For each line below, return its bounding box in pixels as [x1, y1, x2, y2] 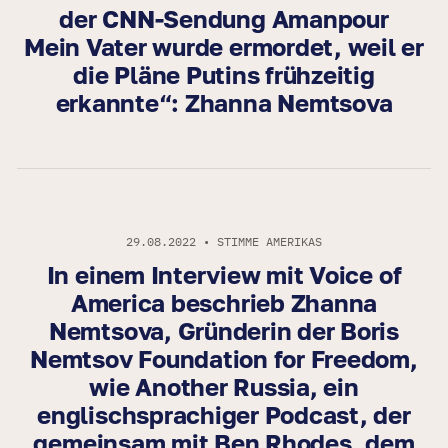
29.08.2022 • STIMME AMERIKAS [126, 234, 322, 250]
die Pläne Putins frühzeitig [73, 60, 375, 90]
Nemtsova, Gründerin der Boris [48, 316, 400, 346]
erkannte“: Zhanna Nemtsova [55, 88, 393, 118]
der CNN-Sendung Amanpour [59, 4, 389, 34]
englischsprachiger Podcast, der [37, 400, 411, 430]
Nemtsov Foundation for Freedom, [30, 344, 418, 374]
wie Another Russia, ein [89, 372, 359, 402]
